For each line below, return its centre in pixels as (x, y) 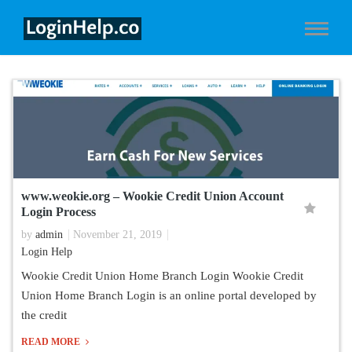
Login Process (59, 212)
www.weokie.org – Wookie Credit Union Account (152, 196)
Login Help (47, 252)
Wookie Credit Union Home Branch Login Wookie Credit (162, 276)
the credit (44, 315)
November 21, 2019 (117, 235)
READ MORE (52, 342)
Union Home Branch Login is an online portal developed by (169, 295)
